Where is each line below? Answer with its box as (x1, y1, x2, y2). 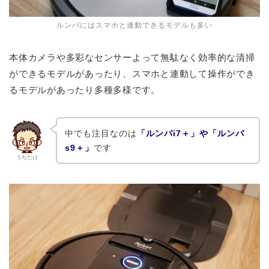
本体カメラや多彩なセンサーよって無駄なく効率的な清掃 (9, 52, 255, 63)
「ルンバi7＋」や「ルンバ (136, 128, 244, 138)
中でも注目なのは (64, 128, 137, 138)
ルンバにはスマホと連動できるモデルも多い (56, 21, 213, 30)
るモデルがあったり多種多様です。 (9, 85, 161, 95)
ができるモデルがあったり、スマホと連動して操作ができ (9, 68, 255, 79)
